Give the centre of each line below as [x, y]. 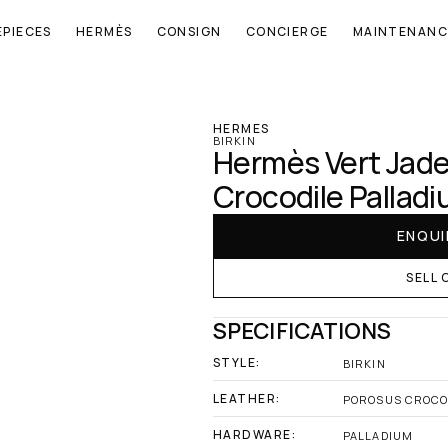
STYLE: [237, 362]
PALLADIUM [378, 435]
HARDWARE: [254, 434]
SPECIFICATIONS [302, 331]
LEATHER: [247, 398]
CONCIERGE [287, 31]
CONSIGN [189, 31]
